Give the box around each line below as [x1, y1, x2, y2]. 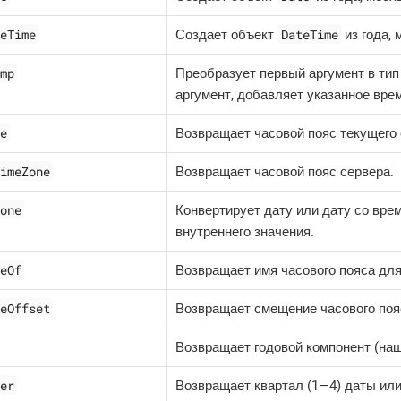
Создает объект [175, 26, 277, 43]
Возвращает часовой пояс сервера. [175, 163, 394, 180]
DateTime [280, 25, 338, 43]
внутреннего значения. [175, 223, 314, 240]
